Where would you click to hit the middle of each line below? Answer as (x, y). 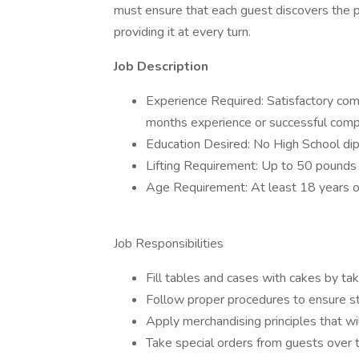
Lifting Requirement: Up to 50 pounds (251, 166)
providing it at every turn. (182, 32)
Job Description (161, 67)
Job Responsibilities (169, 244)
